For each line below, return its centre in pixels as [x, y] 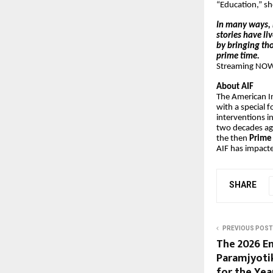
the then [233, 138]
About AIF [235, 87]
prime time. [238, 56]
